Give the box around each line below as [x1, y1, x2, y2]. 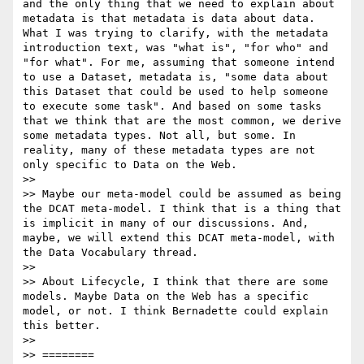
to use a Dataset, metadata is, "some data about [23, 71, 328, 84]
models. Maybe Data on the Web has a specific [23, 290, 309, 303]
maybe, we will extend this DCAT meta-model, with [23, 232, 335, 245]
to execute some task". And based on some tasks [23, 100, 322, 113]
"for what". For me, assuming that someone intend [23, 56, 335, 69]
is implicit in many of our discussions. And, [23, 217, 309, 230]
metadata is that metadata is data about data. [23, 12, 315, 25]
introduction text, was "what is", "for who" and [23, 41, 328, 54]
